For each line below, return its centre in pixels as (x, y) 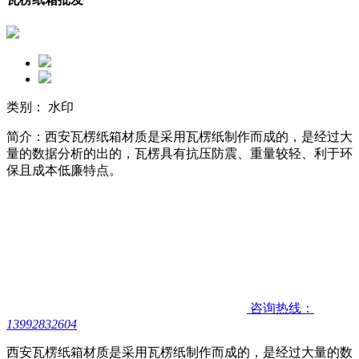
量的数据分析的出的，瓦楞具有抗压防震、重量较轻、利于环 (179, 154)
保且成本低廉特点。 (64, 171)
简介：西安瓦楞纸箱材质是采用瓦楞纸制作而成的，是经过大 (179, 137)
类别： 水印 (40, 107)
